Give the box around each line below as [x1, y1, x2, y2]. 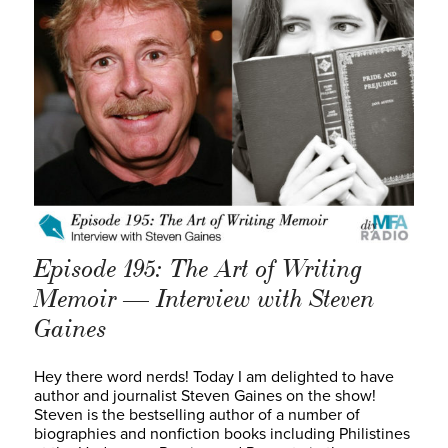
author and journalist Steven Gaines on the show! [34, 386, 376, 407]
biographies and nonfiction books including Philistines [34, 424, 410, 445]
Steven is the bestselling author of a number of [34, 405, 360, 426]
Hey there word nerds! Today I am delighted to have [34, 367, 394, 388]
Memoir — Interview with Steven [34, 283, 375, 316]
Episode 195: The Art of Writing [34, 253, 363, 286]
